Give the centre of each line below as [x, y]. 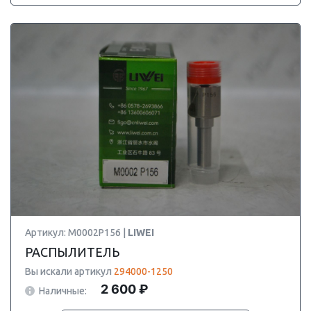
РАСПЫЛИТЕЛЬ [72, 252]
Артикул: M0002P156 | [76, 233]
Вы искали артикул [69, 271]
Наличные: [63, 291]
